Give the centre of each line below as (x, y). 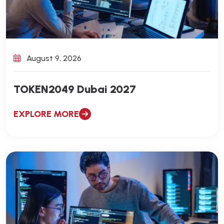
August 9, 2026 (53, 58)
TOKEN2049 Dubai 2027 (75, 89)
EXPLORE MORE (46, 114)
